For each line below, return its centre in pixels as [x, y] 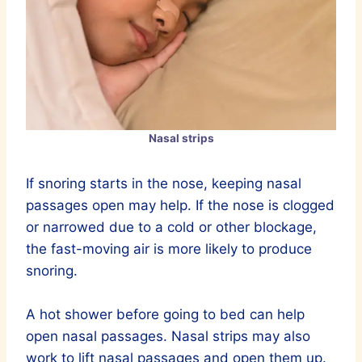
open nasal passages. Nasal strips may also [168, 336]
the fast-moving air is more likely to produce [169, 248]
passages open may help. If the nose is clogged [180, 205]
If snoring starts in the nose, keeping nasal [164, 183]
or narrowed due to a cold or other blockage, [171, 227]
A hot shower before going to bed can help [165, 314]
